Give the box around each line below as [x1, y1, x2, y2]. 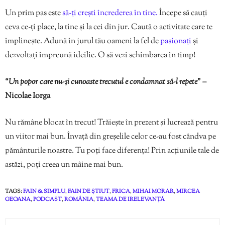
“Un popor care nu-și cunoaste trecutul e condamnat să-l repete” [5, 76, 202, 88]
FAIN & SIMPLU [23, 187, 65, 196]
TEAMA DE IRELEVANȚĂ [96, 195, 165, 204]
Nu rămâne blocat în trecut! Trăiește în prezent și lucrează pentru [5, 117, 218, 129]
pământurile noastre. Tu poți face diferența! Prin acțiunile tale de [5, 145, 219, 157]
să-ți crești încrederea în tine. [62, 8, 159, 20]
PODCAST [33, 195, 62, 204]
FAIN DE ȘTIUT [68, 187, 109, 196]
